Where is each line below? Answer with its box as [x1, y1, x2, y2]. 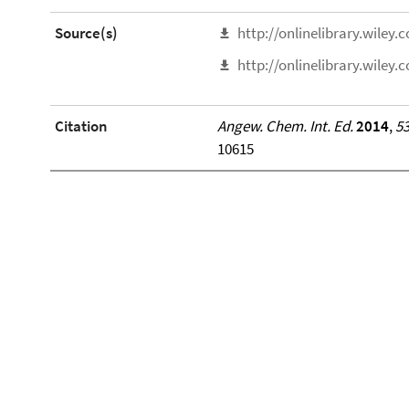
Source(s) [55, 23, 118, 43]
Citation [55, 116, 108, 137]
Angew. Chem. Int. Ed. [216, 116, 353, 137]
